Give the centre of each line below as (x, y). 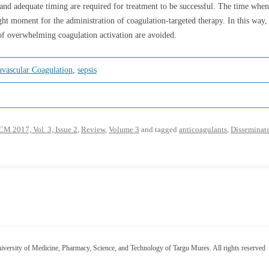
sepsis (87, 70)
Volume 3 (124, 129)
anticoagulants (203, 129)
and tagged (159, 129)
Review (93, 129)
